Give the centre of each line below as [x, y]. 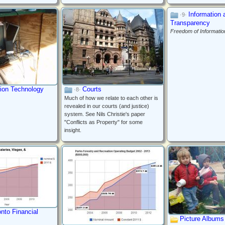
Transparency [190, 23]
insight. [73, 130]
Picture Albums [202, 219]
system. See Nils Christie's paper [105, 114]
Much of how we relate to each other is [111, 98]
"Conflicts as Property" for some [103, 122]
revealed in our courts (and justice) [107, 106]
